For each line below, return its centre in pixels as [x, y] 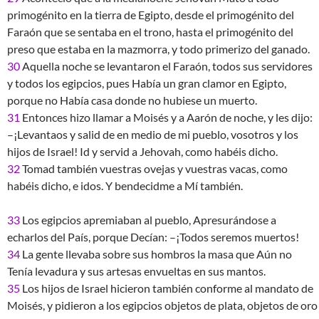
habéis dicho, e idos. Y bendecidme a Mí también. [125, 185]
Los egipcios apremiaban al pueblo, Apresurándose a [148, 220]
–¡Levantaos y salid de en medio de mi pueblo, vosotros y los [153, 134]
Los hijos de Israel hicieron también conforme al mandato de [167, 288]
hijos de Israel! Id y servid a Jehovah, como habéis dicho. [142, 151]
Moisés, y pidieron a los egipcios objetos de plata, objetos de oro [162, 305]
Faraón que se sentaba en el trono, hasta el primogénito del [150, 32]
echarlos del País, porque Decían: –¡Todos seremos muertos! [153, 237]
